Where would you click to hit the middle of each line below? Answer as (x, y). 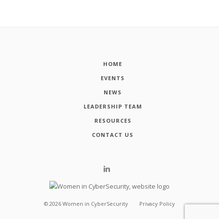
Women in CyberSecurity (95, 204)
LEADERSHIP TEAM (113, 107)
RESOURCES (113, 121)
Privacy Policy (157, 204)
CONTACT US (113, 134)
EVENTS (113, 78)
